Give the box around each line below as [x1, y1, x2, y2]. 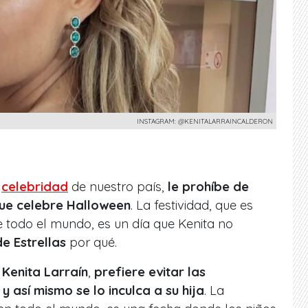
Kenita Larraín [2, 263, 88, 280]
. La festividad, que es [131, 197, 253, 213]
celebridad [1, 178, 68, 195]
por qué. [66, 234, 117, 250]
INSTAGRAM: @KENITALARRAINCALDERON [137, 116, 273, 125]
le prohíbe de [168, 178, 249, 195]
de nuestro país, [68, 178, 168, 195]
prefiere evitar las [94, 263, 206, 280]
